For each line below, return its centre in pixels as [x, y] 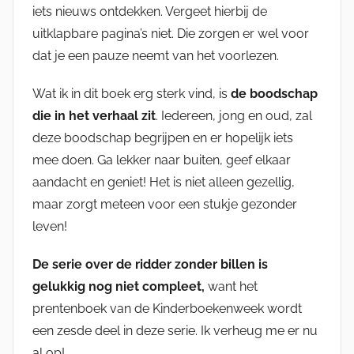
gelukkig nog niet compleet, [120, 287]
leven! [50, 227]
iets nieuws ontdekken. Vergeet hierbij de [150, 12]
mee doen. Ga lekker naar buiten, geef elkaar [162, 160]
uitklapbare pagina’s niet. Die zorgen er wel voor [171, 34]
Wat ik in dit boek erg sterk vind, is [132, 94]
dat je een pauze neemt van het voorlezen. [156, 56]
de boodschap [274, 94]
